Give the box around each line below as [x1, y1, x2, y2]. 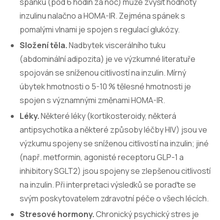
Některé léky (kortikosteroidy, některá [39, 110, 176, 121]
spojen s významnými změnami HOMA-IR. [20, 95, 165, 106]
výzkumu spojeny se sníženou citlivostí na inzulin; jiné [20, 138, 209, 149]
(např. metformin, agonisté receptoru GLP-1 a [20, 152, 184, 163]
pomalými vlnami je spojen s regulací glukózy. [20, 24, 180, 35]
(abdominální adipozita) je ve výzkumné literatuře [20, 54, 195, 64]
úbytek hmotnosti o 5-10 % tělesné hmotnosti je [20, 81, 191, 92]
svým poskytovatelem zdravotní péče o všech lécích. [20, 193, 209, 204]
